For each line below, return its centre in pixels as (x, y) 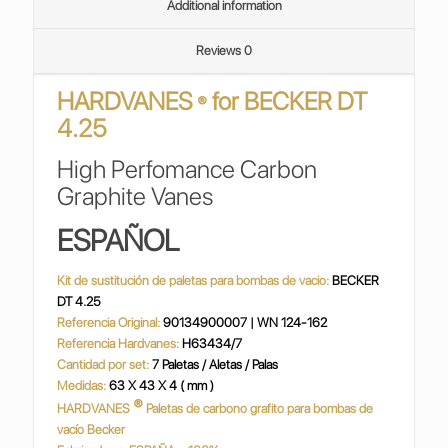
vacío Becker (93, 429)
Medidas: (82, 385)
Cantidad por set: (105, 364)
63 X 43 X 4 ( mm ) (160, 385)
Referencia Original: (109, 322)
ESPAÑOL (118, 240)
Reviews (220, 50)
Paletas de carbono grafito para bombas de (260, 408)
